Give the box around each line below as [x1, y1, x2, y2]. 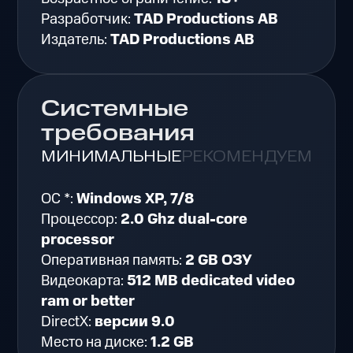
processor [41, 229, 115, 251]
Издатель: [41, 29, 111, 51]
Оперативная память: [41, 250, 186, 272]
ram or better [41, 291, 136, 313]
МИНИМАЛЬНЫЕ [41, 146, 182, 167]
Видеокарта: [41, 270, 128, 292]
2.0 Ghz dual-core [121, 209, 248, 231]
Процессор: [41, 209, 121, 231]
